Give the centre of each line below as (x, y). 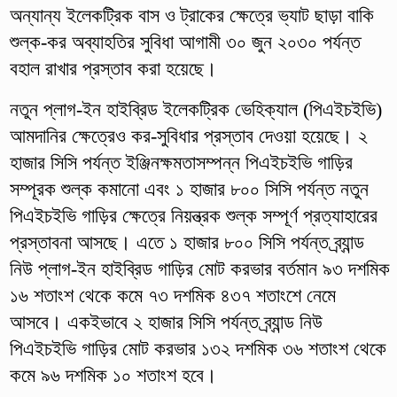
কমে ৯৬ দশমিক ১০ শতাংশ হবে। (113, 375)
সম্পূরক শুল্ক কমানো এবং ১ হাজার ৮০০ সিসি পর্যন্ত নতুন (189, 189)
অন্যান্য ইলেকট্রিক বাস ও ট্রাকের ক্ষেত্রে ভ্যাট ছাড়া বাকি (191, 15)
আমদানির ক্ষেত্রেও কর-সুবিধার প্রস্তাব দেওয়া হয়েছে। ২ (188, 136)
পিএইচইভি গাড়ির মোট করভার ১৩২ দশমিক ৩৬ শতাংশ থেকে (198, 348)
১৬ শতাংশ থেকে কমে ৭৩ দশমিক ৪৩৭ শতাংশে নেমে (172, 295)
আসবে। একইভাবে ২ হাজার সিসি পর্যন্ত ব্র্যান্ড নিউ (166, 322)
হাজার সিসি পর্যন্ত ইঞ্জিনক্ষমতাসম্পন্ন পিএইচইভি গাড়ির (181, 162)
